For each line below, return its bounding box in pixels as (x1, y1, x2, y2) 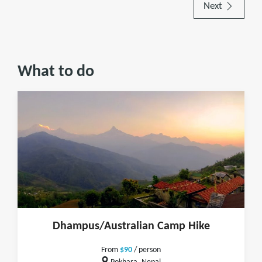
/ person (132, 246, 161, 254)
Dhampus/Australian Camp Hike (52, 220, 210, 232)
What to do (18, 64, 94, 80)
